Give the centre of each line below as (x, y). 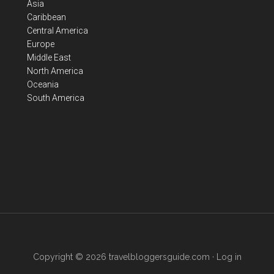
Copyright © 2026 (71, 257)
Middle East (49, 57)
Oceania (43, 84)
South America (56, 98)
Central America (57, 31)
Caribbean (46, 17)
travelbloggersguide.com (159, 257)
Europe (41, 44)
